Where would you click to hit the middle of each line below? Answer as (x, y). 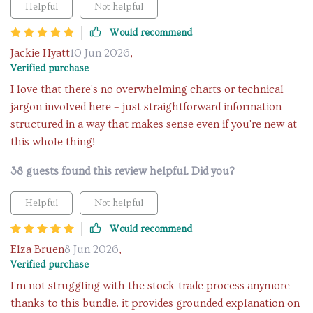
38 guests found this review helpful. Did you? (123, 171)
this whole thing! (53, 142)
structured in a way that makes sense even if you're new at (154, 124)
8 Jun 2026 (92, 249)
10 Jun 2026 (100, 53)
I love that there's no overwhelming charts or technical (147, 89)
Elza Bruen (37, 249)
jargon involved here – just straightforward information (146, 107)
